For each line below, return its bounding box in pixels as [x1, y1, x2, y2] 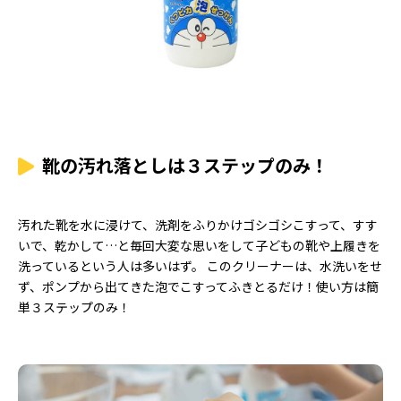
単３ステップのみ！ [18, 298, 131, 316]
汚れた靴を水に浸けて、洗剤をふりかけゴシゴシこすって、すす [18, 216, 378, 234]
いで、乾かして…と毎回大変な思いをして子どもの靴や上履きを [18, 236, 380, 254]
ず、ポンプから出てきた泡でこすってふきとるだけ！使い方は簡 [18, 277, 379, 295]
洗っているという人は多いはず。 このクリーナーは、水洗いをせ [18, 257, 382, 275]
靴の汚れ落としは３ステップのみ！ [42, 152, 328, 178]
